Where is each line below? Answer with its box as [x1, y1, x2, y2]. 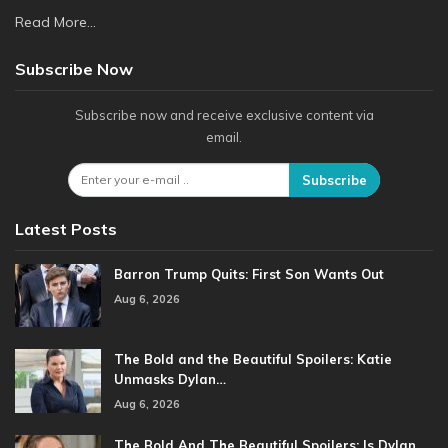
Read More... [15, 13, 96, 32]
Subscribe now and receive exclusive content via [74, 107, 374, 124]
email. [206, 129, 242, 146]
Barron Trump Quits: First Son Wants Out [114, 265, 384, 282]
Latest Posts [15, 218, 117, 239]
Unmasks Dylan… [114, 371, 226, 388]
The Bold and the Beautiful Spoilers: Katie [114, 351, 392, 368]
